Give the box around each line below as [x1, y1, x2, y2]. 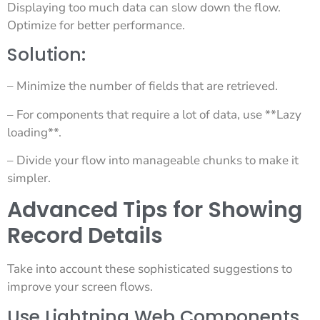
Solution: [7, 42, 86, 68]
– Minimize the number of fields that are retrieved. [7, 78, 278, 95]
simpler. [7, 169, 51, 186]
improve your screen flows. [7, 279, 153, 296]
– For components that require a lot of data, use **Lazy [7, 106, 301, 123]
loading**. [7, 124, 61, 141]
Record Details [7, 221, 163, 251]
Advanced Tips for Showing [7, 195, 302, 226]
